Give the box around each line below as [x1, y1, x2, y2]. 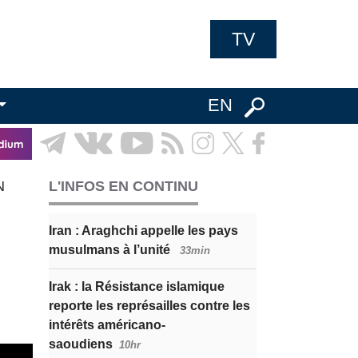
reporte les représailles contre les [49, 299, 250, 312]
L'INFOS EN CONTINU [49, 178, 198, 194]
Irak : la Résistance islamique [49, 280, 225, 293]
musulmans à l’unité [49, 243, 173, 257]
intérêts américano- [49, 318, 165, 332]
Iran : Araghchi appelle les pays [49, 224, 238, 237]
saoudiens [49, 337, 113, 351]
